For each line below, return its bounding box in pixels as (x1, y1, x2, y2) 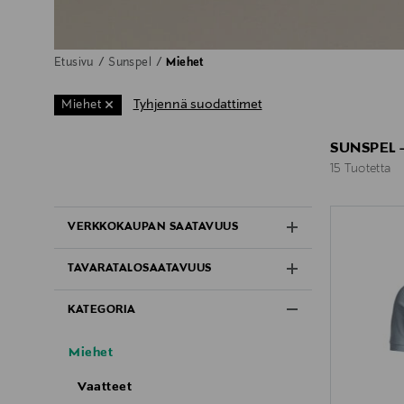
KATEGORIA (68, 304, 136, 317)
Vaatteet (78, 379, 132, 394)
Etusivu (54, 56, 97, 69)
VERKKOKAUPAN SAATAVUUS (68, 221, 238, 234)
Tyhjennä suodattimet (133, 96, 262, 112)
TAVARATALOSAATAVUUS (68, 262, 212, 276)
